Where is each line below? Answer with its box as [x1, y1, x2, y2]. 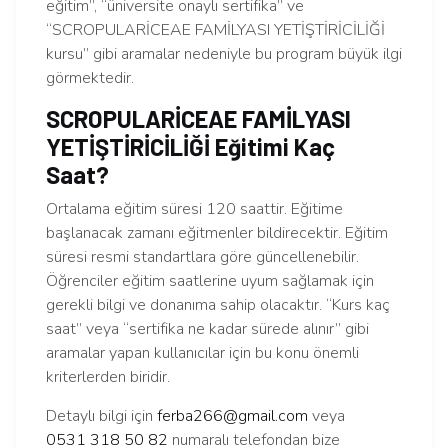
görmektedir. [46, 67, 134, 90]
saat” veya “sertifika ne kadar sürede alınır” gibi [46, 318, 369, 341]
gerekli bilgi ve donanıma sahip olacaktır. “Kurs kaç [46, 294, 390, 317]
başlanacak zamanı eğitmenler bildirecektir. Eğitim [46, 222, 388, 245]
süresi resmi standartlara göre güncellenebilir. [46, 246, 359, 269]
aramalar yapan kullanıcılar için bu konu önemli [46, 342, 359, 365]
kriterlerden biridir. [46, 366, 170, 389]
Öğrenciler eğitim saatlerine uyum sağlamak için [46, 270, 374, 293]
